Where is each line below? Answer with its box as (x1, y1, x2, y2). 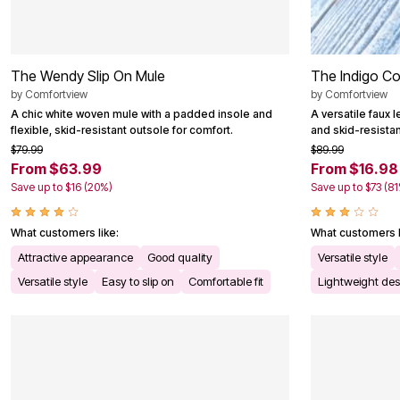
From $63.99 (11, 160, 102, 179)
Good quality (147, 250, 212, 265)
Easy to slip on (102, 274, 174, 289)
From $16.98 (311, 160, 398, 179)
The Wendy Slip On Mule (11, 67, 165, 86)
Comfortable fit (188, 274, 263, 289)
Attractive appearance (18, 250, 133, 265)
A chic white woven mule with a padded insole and (11, 107, 272, 121)
